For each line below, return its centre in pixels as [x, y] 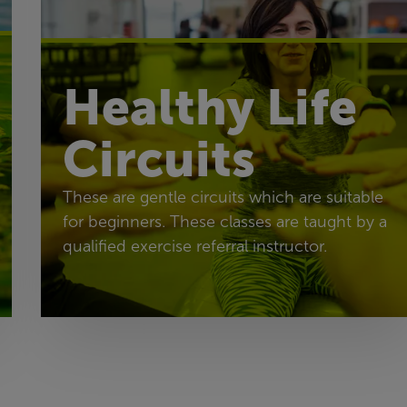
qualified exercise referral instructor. [195, 246]
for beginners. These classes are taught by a [225, 221]
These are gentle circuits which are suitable [223, 197]
